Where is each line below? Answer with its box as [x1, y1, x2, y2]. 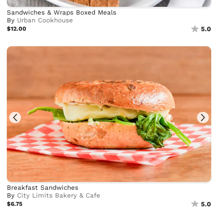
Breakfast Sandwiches [7, 183, 79, 191]
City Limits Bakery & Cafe [17, 191, 101, 199]
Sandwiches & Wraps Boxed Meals [7, 8, 117, 16]
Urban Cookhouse [17, 16, 73, 24]
